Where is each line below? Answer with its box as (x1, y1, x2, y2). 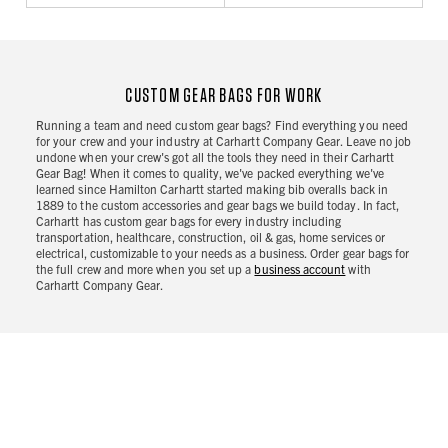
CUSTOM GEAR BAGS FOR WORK (125, 86, 323, 107)
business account (254, 261, 346, 277)
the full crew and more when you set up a (36, 261, 255, 277)
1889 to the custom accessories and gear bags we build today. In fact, (36, 197, 400, 213)
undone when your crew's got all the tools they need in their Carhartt (36, 149, 395, 165)
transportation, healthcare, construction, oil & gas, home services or (36, 229, 386, 245)
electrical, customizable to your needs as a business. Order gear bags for (36, 245, 410, 261)
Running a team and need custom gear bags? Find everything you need (36, 117, 408, 133)
